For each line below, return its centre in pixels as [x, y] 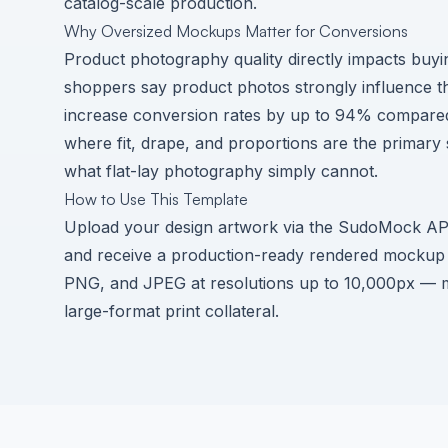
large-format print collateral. [171, 311]
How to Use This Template [156, 199]
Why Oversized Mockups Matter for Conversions [236, 31]
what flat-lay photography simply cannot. [221, 171]
